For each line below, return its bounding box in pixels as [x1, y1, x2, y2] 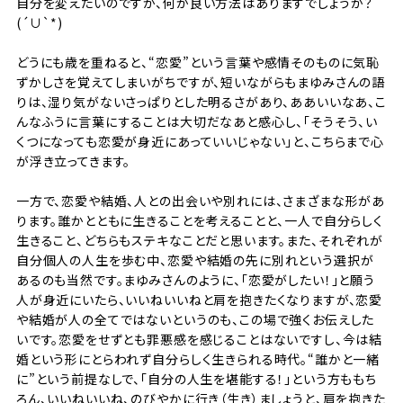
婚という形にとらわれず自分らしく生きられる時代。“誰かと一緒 [15, 350, 381, 369]
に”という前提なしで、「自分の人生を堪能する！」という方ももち [15, 370, 377, 389]
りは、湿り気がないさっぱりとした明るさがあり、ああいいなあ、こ [15, 93, 387, 112]
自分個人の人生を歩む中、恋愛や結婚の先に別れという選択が [15, 251, 374, 270]
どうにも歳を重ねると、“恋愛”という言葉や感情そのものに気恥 [15, 53, 381, 72]
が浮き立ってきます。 [15, 152, 131, 171]
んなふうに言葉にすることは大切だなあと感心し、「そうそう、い [15, 112, 379, 131]
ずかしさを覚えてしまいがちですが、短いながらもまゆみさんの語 [15, 73, 386, 92]
